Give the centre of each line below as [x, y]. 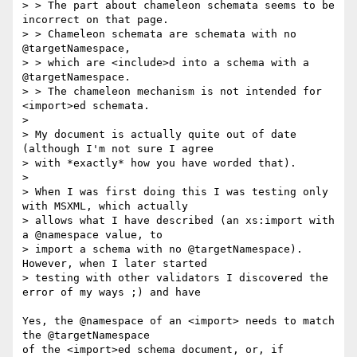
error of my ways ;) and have [112, 292]
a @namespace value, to [92, 235]
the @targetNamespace [86, 335]
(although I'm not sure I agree [118, 149]
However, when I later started [115, 264]
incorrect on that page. [96, 20]
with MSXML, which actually [105, 206]
